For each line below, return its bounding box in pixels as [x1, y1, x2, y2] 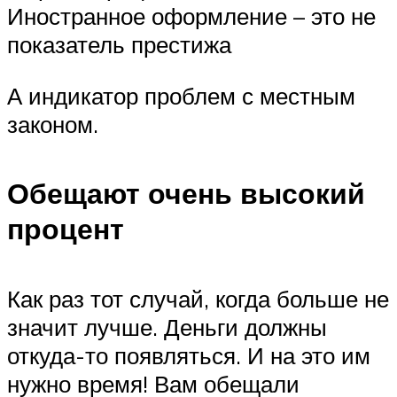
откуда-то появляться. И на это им [7, 340, 370, 370]
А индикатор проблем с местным [7, 81, 355, 110]
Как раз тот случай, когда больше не [7, 284, 389, 313]
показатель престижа [7, 30, 231, 59]
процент [7, 211, 124, 247]
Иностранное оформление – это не [7, 2, 376, 31]
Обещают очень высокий [7, 175, 365, 212]
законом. [7, 109, 98, 138]
